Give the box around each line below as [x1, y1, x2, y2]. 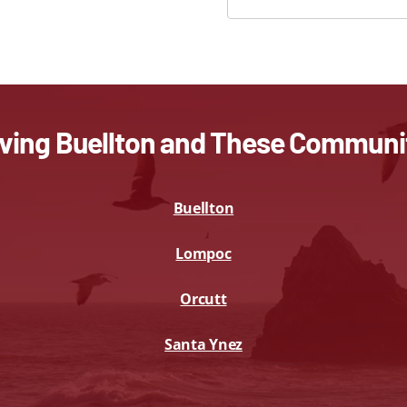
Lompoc [175, 243, 232, 263]
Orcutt [180, 288, 227, 309]
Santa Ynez [164, 333, 243, 354]
